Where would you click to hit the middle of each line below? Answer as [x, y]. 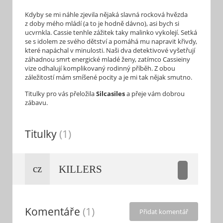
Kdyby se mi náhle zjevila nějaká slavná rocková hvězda [106, 14]
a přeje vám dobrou [155, 94]
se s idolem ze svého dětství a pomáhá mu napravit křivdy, [111, 41]
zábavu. [36, 103]
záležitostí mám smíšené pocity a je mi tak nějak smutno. [109, 77]
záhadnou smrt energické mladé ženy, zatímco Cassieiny [108, 59]
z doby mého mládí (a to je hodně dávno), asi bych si [102, 23]
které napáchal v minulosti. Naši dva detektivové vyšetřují [110, 50]
